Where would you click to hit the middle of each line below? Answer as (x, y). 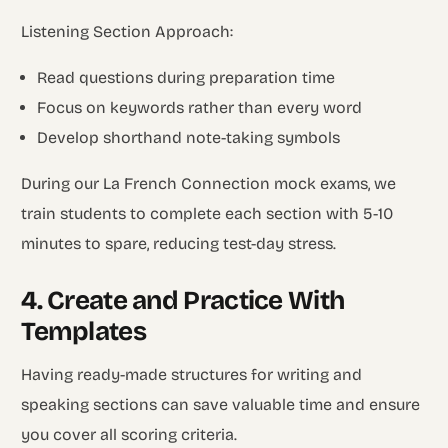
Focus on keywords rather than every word (200, 107)
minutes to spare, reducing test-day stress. (179, 243)
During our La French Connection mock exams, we (209, 183)
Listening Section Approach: (127, 31)
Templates (83, 331)
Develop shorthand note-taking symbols (189, 137)
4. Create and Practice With (183, 300)
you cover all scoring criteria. (129, 434)
